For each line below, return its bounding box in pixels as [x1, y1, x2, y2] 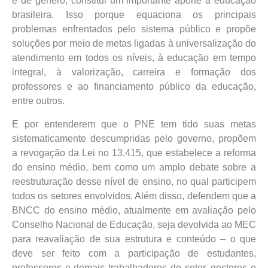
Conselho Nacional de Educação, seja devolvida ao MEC [12, 219, 256, 230]
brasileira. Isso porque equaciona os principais [12, 10, 256, 20]
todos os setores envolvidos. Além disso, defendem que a [12, 190, 256, 201]
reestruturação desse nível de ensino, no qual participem [12, 176, 256, 187]
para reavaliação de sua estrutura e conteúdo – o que [12, 233, 256, 244]
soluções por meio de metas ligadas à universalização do [12, 38, 256, 49]
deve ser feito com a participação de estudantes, [12, 248, 256, 258]
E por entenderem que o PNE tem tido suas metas [12, 118, 256, 129]
